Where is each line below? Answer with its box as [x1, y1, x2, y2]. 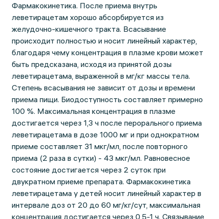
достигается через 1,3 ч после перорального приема [12, 118, 202, 128]
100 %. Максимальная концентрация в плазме [12, 106, 175, 116]
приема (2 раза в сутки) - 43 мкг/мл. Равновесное [12, 153, 190, 163]
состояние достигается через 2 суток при [12, 165, 166, 175]
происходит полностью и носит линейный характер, [12, 36, 197, 45]
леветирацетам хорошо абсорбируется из [12, 12, 164, 22]
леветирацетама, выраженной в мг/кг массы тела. [12, 71, 190, 81]
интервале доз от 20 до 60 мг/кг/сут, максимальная [12, 200, 200, 210]
